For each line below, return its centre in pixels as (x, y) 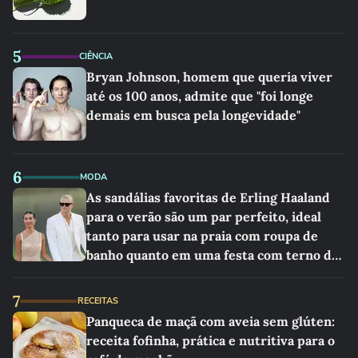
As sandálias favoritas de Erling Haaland (208, 197)
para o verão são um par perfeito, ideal (204, 217)
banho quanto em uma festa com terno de (213, 255)
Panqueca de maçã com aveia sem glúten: (211, 321)
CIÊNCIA (96, 56)
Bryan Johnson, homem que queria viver (209, 77)
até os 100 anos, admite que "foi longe (200, 96)
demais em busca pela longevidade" (193, 115)
